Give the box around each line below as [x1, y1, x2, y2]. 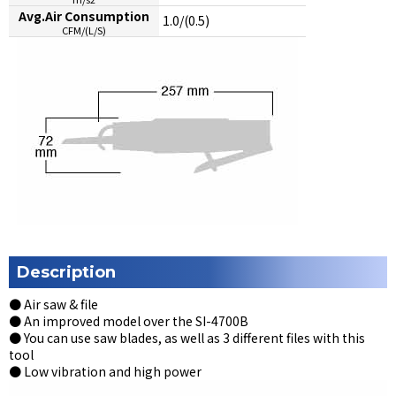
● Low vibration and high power [9, 362, 202, 380]
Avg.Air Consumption [19, 6, 149, 25]
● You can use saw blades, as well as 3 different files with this [9, 328, 365, 346]
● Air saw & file [9, 294, 98, 313]
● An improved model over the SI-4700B [9, 311, 248, 330]
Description [17, 262, 116, 282]
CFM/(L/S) [62, 22, 106, 37]
